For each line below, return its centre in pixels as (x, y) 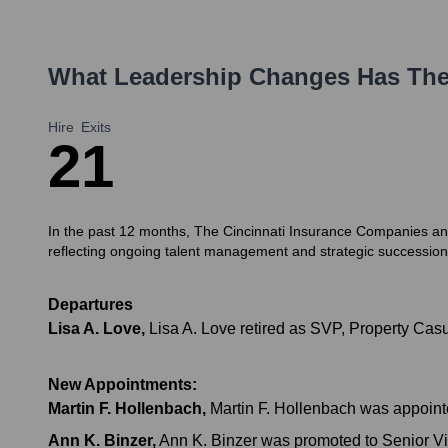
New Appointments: (122, 385)
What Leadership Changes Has (227, 77)
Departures (90, 305)
